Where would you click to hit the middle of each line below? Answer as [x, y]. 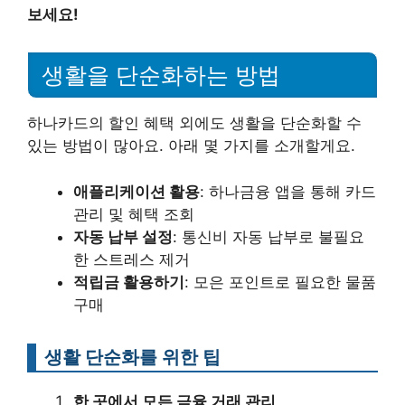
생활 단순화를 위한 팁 [132, 356]
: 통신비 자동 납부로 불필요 [268, 236]
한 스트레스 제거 [132, 259]
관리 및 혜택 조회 [134, 214]
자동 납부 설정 [123, 236]
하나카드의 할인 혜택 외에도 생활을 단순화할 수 [194, 123]
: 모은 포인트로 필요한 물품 [280, 282]
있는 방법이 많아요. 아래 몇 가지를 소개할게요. [191, 146]
